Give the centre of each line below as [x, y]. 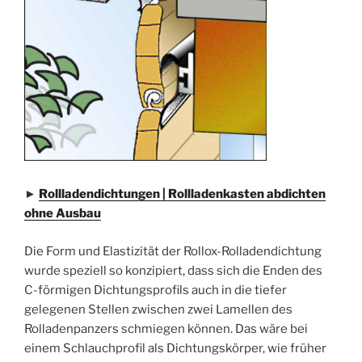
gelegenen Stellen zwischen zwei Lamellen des [158, 309]
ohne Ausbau [63, 213]
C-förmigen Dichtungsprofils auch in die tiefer [156, 290]
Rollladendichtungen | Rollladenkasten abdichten [182, 194]
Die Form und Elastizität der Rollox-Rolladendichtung [173, 251]
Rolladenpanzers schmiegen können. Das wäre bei [166, 328]
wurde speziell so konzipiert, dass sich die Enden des [173, 270]
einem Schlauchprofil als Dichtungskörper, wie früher [175, 348]
